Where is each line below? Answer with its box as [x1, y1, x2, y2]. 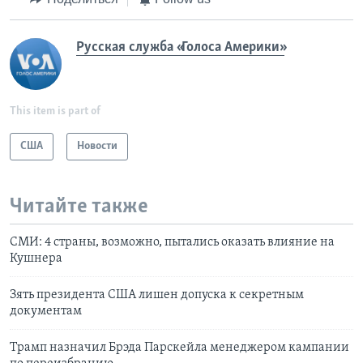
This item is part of [10, 105, 100, 117]
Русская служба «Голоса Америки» [76, 39, 284, 55]
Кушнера [10, 252, 62, 266]
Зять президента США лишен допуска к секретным [10, 288, 304, 302]
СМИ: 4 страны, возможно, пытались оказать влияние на [10, 236, 335, 250]
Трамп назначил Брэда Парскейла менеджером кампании [10, 341, 349, 355]
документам [10, 305, 82, 318]
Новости [77, 139, 117, 152]
